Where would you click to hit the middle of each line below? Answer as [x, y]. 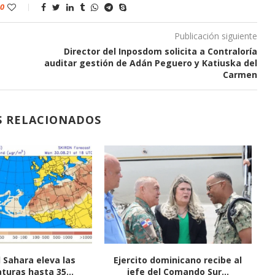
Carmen [240, 75]
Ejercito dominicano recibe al [178, 260]
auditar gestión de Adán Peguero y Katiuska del [150, 63]
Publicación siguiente [215, 36]
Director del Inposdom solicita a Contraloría [160, 51]
